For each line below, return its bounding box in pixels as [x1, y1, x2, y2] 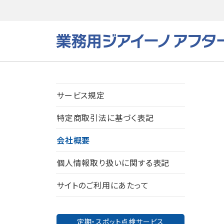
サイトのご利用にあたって [56, 179, 149, 191]
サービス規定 [56, 89, 105, 101]
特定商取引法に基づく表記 [56, 111, 154, 123]
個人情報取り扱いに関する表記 [56, 156, 170, 168]
